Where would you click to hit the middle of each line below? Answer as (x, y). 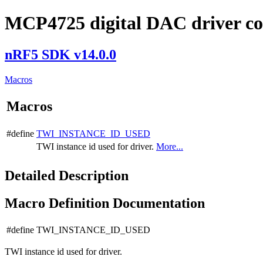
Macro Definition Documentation (105, 203)
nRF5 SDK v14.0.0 (60, 54)
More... (170, 146)
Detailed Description (67, 175)
